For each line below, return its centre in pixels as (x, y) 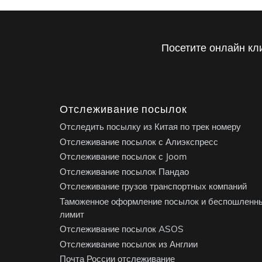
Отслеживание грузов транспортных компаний (153, 187)
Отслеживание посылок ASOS (122, 229)
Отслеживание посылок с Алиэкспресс (139, 142)
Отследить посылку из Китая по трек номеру (150, 127)
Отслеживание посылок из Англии (129, 244)
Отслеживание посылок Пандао (124, 171)
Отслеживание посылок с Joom (123, 157)
